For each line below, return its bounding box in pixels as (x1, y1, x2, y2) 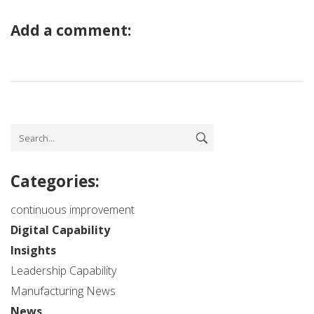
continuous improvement (11, 202, 135, 218)
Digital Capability (11, 222, 110, 238)
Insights (11, 243, 56, 259)
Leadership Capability (11, 263, 116, 279)
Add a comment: (11, 20, 131, 41)
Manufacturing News (11, 283, 116, 299)
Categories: (11, 170, 100, 193)
